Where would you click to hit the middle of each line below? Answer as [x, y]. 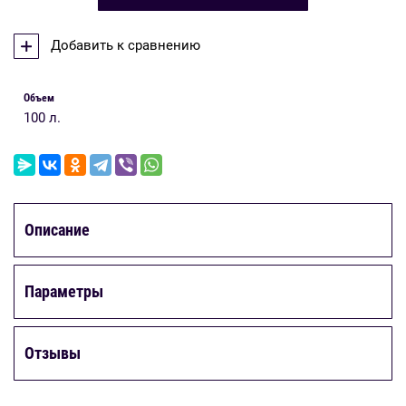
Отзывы [53, 353]
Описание [57, 229]
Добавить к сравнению [124, 45]
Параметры [64, 291]
